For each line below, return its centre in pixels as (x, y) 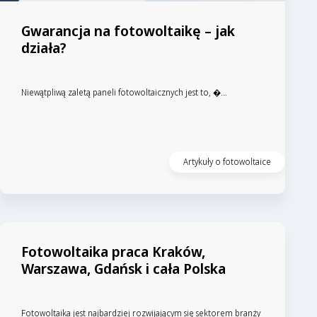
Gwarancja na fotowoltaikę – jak (128, 31)
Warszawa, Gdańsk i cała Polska (123, 269)
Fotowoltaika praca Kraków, (113, 252)
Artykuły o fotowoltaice (227, 162)
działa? (44, 48)
